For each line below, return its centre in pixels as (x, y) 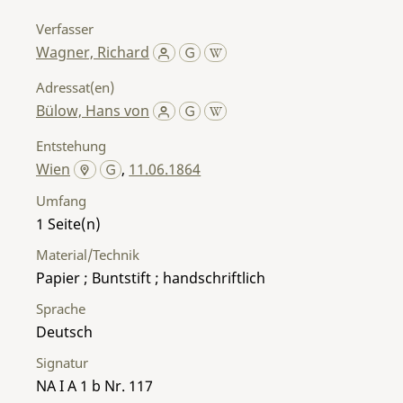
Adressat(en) (75, 87)
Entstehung (71, 145)
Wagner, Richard (93, 52)
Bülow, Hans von (93, 110)
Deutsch (64, 331)
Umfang (61, 200)
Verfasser (65, 28)
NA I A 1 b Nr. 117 (94, 385)
